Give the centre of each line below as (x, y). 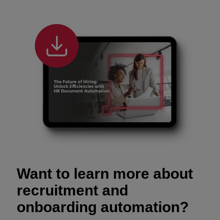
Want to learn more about (105, 174)
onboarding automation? (103, 207)
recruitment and (72, 191)
